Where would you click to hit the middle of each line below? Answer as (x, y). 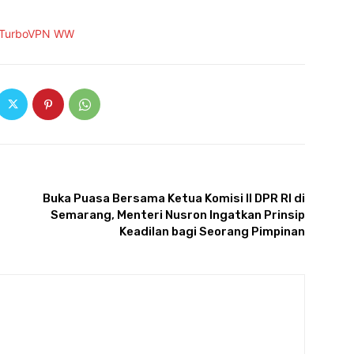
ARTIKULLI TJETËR (265, 181)
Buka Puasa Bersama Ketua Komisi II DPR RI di (173, 199)
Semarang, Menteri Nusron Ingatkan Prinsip (177, 215)
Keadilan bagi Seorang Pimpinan (212, 232)
